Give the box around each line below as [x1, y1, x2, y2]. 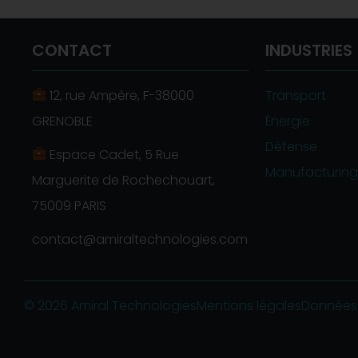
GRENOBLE [32, 111, 93, 130]
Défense [265, 137, 317, 156]
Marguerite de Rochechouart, [32, 170, 215, 189]
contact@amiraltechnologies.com [32, 229, 248, 249]
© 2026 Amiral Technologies [24, 296, 197, 315]
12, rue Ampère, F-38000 [46, 86, 195, 105]
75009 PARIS [32, 196, 106, 215]
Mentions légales [197, 296, 301, 315]
